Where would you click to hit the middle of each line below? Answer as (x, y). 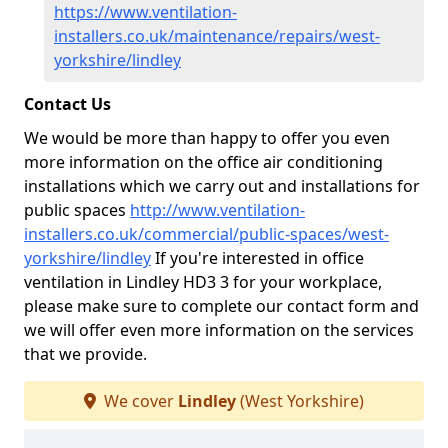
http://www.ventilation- (217, 210)
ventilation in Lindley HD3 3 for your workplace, (203, 282)
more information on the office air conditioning (203, 162)
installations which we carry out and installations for (222, 186)
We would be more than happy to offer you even (207, 138)
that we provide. (85, 354)
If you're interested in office (257, 258)
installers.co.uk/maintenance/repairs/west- (217, 36)
